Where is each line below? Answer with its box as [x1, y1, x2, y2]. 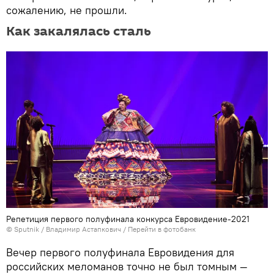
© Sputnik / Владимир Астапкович [6, 224, 121, 234]
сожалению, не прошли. [6, 3, 127, 18]
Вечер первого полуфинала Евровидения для [6, 245, 234, 260]
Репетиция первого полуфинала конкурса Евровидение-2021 [6, 213, 250, 225]
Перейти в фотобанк [128, 224, 196, 234]
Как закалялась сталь [6, 22, 151, 41]
